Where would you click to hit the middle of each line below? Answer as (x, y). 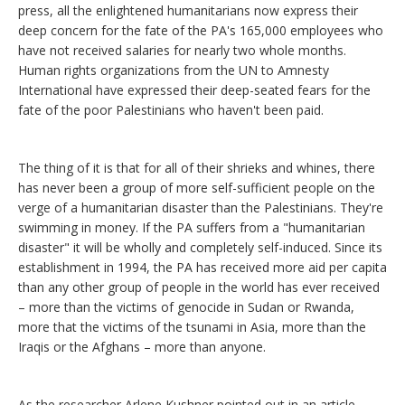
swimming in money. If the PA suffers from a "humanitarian (192, 228)
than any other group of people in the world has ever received (199, 287)
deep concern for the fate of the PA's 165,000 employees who (201, 31)
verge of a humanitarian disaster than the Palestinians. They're (201, 208)
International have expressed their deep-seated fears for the (194, 90)
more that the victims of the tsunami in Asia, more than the (192, 327)
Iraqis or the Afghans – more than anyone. (142, 347)
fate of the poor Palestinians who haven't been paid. (171, 110)
